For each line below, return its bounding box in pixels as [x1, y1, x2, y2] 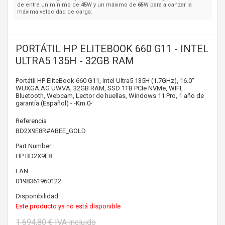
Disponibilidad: [16, 192, 60, 200]
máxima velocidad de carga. [17, 9, 92, 15]
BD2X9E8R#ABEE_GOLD [16, 127, 86, 135]
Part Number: [16, 142, 53, 150]
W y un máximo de [87, 2, 138, 8]
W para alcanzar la [144, 2, 192, 8]
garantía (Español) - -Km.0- [16, 99, 92, 107]
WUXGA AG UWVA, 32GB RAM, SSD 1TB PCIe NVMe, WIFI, [16, 84, 183, 92]
